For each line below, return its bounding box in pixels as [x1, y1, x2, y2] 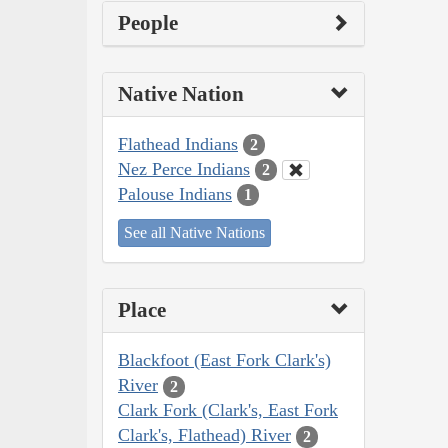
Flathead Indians [118, 133, 238, 154]
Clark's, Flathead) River [118, 425, 291, 446]
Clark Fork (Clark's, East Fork [118, 400, 338, 421]
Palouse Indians [118, 183, 232, 204]
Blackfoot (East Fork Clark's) [118, 350, 331, 371]
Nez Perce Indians [118, 158, 250, 179]
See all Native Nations [124, 224, 265, 242]
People [118, 10, 178, 35]
